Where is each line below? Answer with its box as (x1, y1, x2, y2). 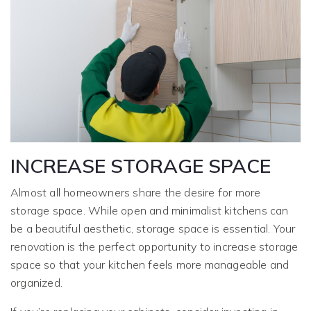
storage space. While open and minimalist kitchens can (10, 203, 289, 218)
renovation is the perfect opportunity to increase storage (10, 239, 299, 254)
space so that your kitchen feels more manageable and (10, 258, 289, 272)
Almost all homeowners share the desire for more (10, 185, 261, 200)
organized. (10, 276, 62, 290)
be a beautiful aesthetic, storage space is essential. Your (10, 221, 296, 236)
